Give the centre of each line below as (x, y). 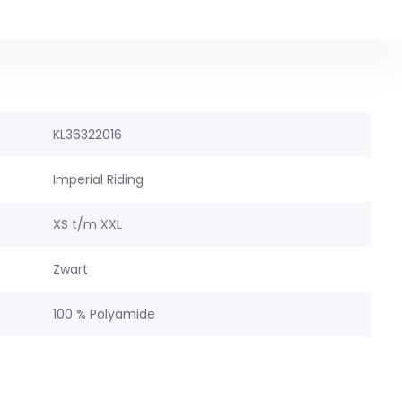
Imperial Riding (98, 179)
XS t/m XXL (87, 224)
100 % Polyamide (104, 314)
